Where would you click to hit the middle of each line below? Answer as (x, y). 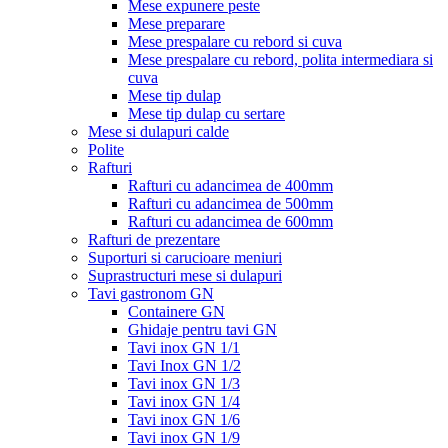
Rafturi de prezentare (154, 239)
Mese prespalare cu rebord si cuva (235, 41)
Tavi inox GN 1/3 (184, 383)
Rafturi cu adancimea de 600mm (230, 221)
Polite (106, 149)
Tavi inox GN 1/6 (184, 419)
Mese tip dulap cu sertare (206, 113)
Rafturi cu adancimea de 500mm (230, 203)
